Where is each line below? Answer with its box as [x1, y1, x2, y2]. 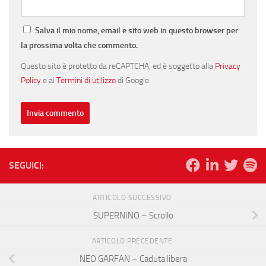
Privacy [215, 61, 240, 71]
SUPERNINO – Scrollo [93, 210, 173, 221]
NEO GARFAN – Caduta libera [79, 254, 187, 265]
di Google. [116, 75, 151, 85]
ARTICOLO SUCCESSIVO [93, 194, 173, 202]
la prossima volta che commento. [21, 40, 138, 51]
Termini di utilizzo [56, 75, 116, 85]
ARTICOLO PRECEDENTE [91, 237, 175, 246]
